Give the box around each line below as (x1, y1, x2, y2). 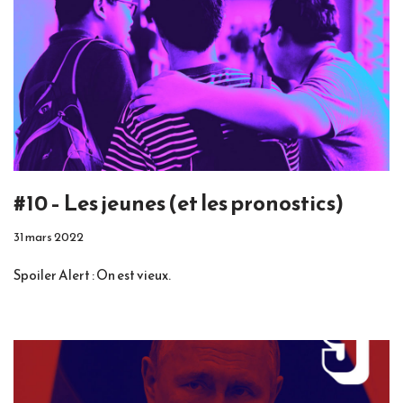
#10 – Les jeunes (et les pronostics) (13, 186, 344, 219)
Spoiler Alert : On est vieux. (13, 264, 171, 285)
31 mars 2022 (13, 227, 84, 246)
